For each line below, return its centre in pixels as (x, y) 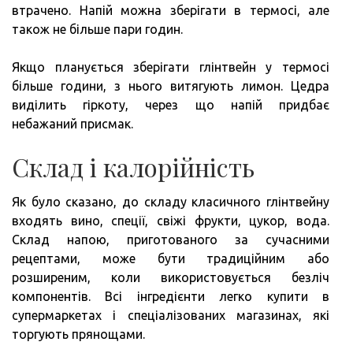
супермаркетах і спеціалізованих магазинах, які (171, 316)
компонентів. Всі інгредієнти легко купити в (171, 297)
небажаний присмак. (72, 124)
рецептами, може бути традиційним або (171, 259)
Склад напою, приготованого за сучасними (171, 240)
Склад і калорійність (133, 167)
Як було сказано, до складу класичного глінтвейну (171, 202)
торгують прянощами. (78, 334)
